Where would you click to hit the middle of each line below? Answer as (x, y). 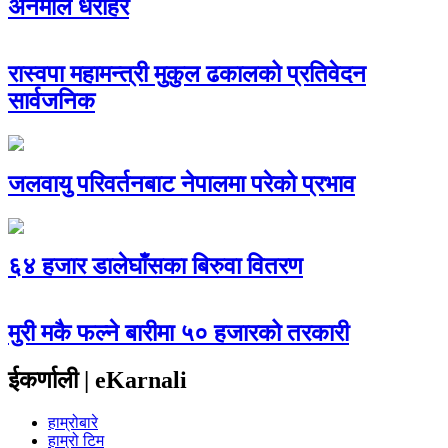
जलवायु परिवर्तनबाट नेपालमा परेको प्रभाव (181, 183)
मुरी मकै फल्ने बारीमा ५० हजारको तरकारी (178, 333)
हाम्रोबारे (73, 423)
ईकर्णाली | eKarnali (97, 380)
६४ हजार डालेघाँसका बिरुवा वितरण (155, 266)
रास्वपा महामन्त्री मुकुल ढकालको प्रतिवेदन (187, 73)
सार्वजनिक (51, 100)
